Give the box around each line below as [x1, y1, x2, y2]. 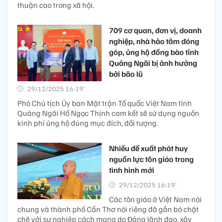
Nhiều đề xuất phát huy [109, 143, 188, 154]
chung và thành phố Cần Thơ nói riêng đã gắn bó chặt [17, 204, 199, 215]
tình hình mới [109, 165, 154, 175]
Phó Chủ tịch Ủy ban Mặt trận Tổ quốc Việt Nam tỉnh [17, 98, 192, 109]
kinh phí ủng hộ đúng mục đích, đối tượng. [17, 118, 158, 128]
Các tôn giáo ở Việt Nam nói [109, 194, 202, 205]
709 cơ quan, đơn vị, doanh [109, 25, 202, 36]
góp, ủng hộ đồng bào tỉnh [109, 47, 199, 57]
